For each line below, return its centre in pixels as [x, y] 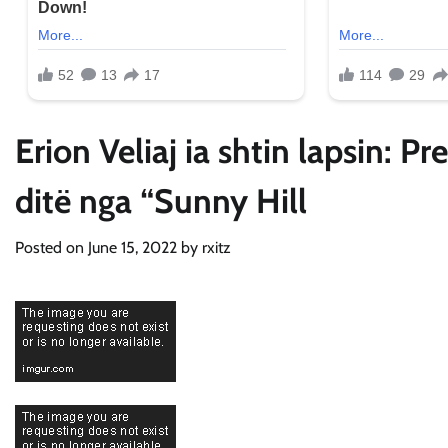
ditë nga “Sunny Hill [161, 201]
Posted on [51, 248]
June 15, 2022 [132, 248]
